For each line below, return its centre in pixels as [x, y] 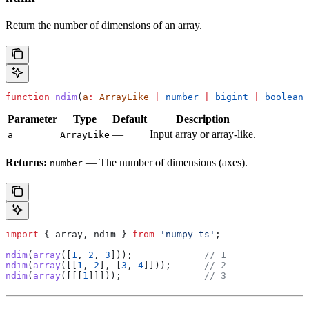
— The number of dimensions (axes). [165, 162]
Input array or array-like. [203, 134]
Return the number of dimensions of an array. [104, 25]
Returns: [26, 162]
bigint [229, 97]
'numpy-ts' [185, 234]
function [28, 97]
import [22, 234]
